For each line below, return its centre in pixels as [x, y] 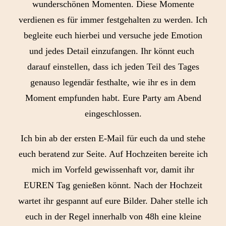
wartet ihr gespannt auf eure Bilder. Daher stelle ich [113, 201]
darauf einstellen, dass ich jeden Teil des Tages [113, 67]
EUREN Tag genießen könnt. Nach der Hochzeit [113, 185]
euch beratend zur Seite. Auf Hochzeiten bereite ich [113, 154]
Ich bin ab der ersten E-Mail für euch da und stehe [113, 138]
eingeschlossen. [113, 114]
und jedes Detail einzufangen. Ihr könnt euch [113, 51]
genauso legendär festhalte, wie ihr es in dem [113, 82]
